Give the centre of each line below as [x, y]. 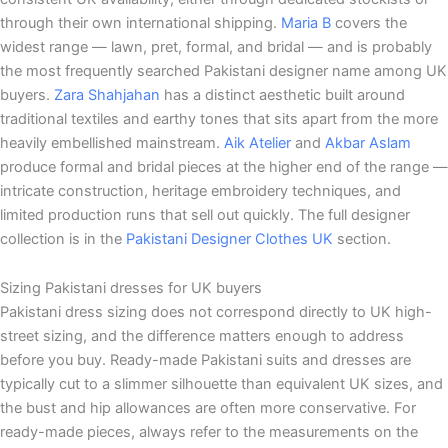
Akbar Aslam [368, 142]
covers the [369, 22]
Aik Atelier [257, 142]
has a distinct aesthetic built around [282, 94]
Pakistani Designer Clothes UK [229, 238]
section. [362, 238]
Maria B [306, 22]
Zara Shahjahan [107, 94]
